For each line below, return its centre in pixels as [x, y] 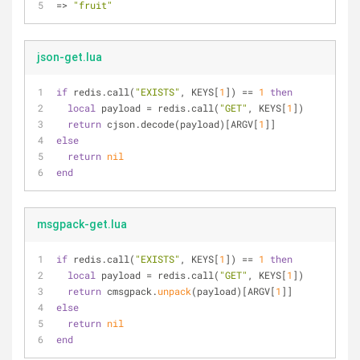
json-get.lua [70, 57]
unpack [174, 291]
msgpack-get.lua [82, 224]
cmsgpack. [129, 291]
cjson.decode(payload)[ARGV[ [180, 124]
